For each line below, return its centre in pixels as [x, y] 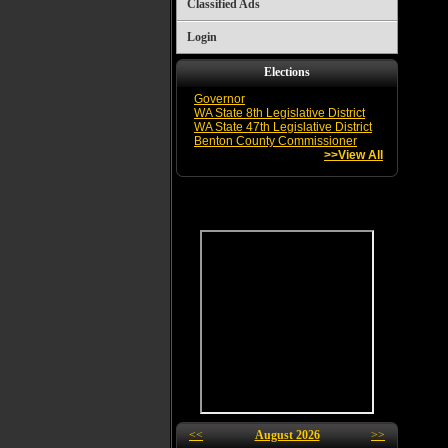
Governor [219, 99]
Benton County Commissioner [275, 141]
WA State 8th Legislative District [279, 113]
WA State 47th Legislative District [283, 127]
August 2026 [287, 435]
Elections [287, 72]
